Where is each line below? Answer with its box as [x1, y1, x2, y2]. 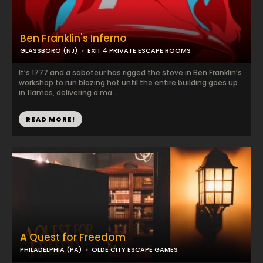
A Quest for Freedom [20, 230, 126, 244]
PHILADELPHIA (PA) [20, 245, 82, 254]
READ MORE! [26, 114, 75, 124]
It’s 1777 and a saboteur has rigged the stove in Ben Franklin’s [19, 68, 242, 77]
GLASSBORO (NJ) [20, 46, 77, 55]
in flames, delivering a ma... [19, 87, 117, 97]
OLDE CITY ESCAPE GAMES [92, 245, 178, 254]
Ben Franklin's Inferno [20, 31, 127, 45]
